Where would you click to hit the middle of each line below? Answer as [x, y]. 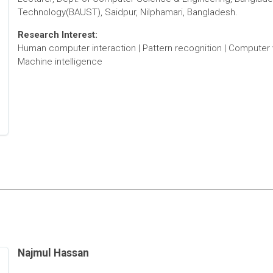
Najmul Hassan [53, 253]
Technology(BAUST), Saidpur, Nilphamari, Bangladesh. [127, 12]
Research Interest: [57, 35]
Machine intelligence [60, 62]
